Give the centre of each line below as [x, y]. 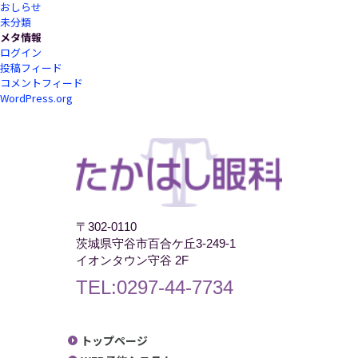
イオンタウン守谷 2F [132, 260]
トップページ [114, 340]
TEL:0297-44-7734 [154, 287]
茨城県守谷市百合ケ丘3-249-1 [155, 243]
